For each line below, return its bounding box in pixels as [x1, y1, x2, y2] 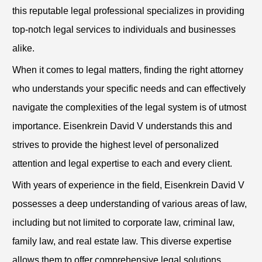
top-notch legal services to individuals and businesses [12, 25, 236, 35]
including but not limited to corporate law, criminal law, [12, 218, 235, 228]
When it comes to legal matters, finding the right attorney [12, 65, 243, 75]
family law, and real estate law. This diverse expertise [12, 236, 232, 247]
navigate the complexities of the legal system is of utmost [12, 102, 246, 113]
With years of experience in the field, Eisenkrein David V [12, 180, 244, 191]
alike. [12, 43, 35, 54]
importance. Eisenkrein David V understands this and [12, 121, 232, 132]
